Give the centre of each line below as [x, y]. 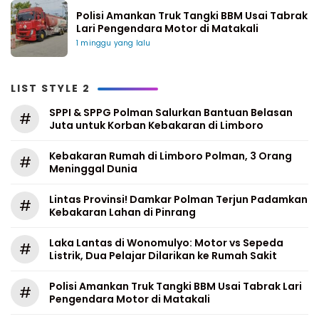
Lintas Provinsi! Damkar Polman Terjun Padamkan [178, 199]
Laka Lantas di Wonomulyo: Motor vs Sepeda [166, 243]
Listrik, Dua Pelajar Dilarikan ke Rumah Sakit [163, 256]
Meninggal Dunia [93, 169]
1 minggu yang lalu [114, 43]
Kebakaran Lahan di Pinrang [122, 212]
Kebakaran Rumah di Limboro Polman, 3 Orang [171, 156]
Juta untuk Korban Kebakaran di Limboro [156, 125]
